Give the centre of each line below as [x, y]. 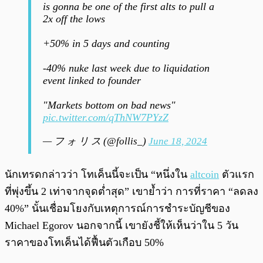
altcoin [205, 174]
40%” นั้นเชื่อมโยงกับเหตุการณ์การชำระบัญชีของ [117, 208]
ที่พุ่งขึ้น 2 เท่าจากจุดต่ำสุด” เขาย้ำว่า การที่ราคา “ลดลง [131, 191]
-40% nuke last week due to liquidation [126, 68]
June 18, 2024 [178, 141]
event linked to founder [92, 80]
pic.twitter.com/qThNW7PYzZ [106, 117]
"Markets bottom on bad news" [109, 105]
